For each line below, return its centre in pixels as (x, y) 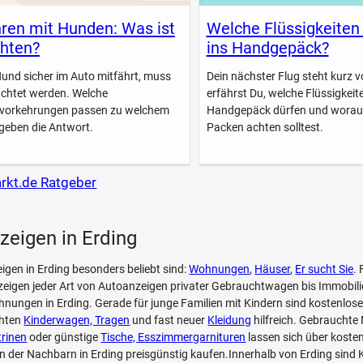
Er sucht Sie (325, 269)
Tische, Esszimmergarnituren (173, 337)
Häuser (273, 269)
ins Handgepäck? (267, 48)
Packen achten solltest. (265, 127)
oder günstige (64, 337)
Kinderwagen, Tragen (77, 320)
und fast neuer (169, 320)
